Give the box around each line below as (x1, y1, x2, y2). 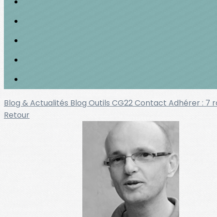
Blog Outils (70, 97, 112, 108)
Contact (135, 97, 169, 108)
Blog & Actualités (4, 97, 70, 108)
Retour (4, 109, 30, 121)
